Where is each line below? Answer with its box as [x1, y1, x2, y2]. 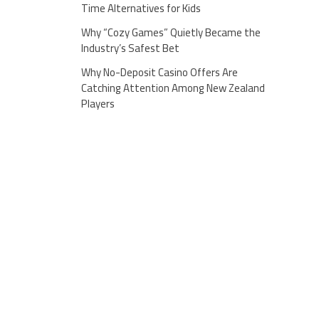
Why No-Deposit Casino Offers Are [80, 62, 238, 83]
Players [80, 93, 115, 115]
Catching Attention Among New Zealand [80, 78, 265, 99]
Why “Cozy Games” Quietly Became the [80, 22, 261, 43]
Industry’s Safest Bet [80, 38, 179, 59]
